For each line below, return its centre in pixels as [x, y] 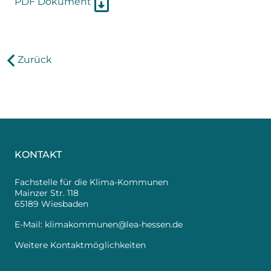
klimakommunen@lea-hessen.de [114, 224]
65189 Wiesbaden [51, 204]
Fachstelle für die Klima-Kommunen [91, 182]
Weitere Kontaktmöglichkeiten [80, 245]
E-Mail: [30, 224]
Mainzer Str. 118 [47, 193]
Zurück [34, 60]
